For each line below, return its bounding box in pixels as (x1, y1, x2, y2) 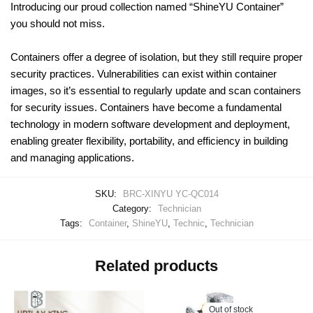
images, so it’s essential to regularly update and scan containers (10, 84, 301, 96)
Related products (95, 256, 218, 275)
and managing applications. (10, 151, 134, 163)
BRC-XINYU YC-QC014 (122, 188, 219, 199)
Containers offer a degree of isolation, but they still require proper (10, 50, 303, 63)
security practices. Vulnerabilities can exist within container (10, 67, 277, 80)
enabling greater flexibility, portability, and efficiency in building (10, 134, 288, 147)
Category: (112, 203, 154, 214)
